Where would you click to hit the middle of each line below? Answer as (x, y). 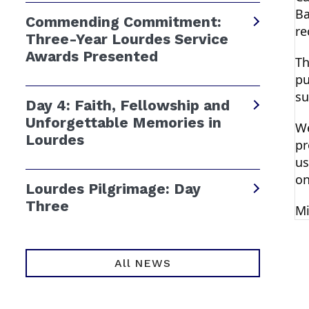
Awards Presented (92, 56)
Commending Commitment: (123, 21)
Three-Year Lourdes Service (127, 39)
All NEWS (143, 263)
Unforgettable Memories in (123, 122)
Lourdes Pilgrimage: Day (113, 188)
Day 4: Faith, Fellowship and (128, 105)
